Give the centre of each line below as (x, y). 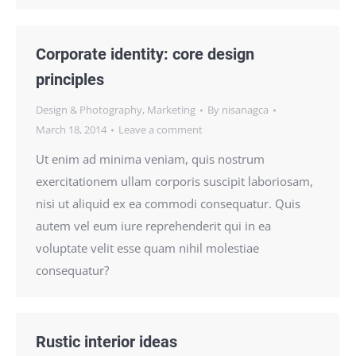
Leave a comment (161, 130)
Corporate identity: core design (145, 54)
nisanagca (245, 110)
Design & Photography (89, 110)
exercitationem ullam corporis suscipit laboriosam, (174, 181)
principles (70, 79)
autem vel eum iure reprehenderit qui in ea (153, 226)
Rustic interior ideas (106, 342)
